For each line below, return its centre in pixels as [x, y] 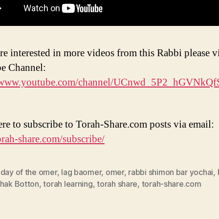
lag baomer [81, 172]
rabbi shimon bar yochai [171, 172]
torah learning [68, 184]
